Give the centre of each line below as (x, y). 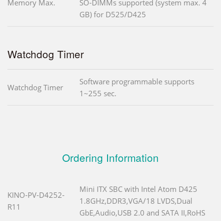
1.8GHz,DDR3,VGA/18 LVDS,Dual (136, 201)
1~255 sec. (98, 93)
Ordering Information (110, 158)
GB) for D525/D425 (113, 15)
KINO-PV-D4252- (36, 195)
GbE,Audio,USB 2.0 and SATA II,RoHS (142, 213)
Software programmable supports (137, 82)
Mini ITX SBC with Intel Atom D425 (138, 189)
